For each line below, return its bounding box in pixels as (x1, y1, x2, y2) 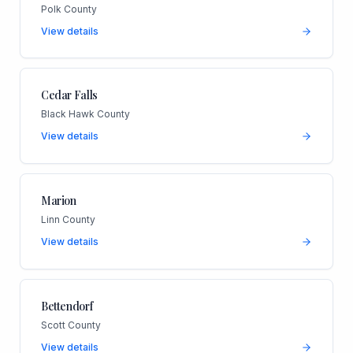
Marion (40, 193, 76, 209)
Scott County (40, 319, 101, 332)
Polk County (40, 2, 97, 15)
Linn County (40, 214, 95, 226)
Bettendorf (40, 299, 93, 314)
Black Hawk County (40, 108, 130, 121)
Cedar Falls (40, 87, 98, 103)
